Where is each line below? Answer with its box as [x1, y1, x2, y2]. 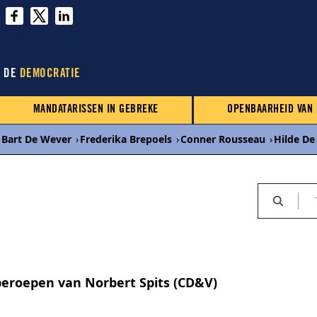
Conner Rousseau [180, 132, 265, 146]
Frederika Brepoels [80, 132, 172, 146]
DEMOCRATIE [19, 69, 81, 81]
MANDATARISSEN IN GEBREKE [33, 104, 158, 115]
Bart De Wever [1, 132, 71, 146]
